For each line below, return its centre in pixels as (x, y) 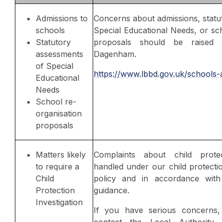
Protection (55, 190)
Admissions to (61, 18)
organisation (58, 113)
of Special (54, 66)
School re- (56, 101)
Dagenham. (115, 54)
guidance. (111, 190)
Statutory (53, 42)
